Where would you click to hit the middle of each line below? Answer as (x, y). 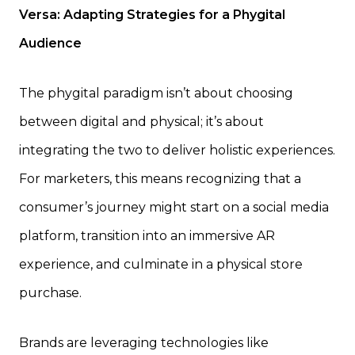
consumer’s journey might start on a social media (174, 208)
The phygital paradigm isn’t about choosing (156, 94)
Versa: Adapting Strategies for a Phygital (152, 15)
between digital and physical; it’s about (141, 122)
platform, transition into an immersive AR (147, 236)
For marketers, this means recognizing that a (160, 179)
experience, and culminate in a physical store (161, 265)
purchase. (50, 293)
